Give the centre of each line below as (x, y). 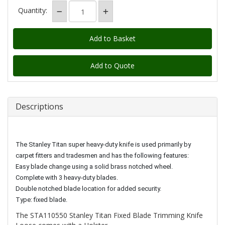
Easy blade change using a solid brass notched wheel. (94, 166)
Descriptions (39, 106)
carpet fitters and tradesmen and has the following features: (102, 155)
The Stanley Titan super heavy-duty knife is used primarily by (103, 144)
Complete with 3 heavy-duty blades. (67, 178)
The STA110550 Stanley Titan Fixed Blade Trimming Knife (109, 215)
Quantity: (33, 10)
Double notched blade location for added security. (88, 189)
